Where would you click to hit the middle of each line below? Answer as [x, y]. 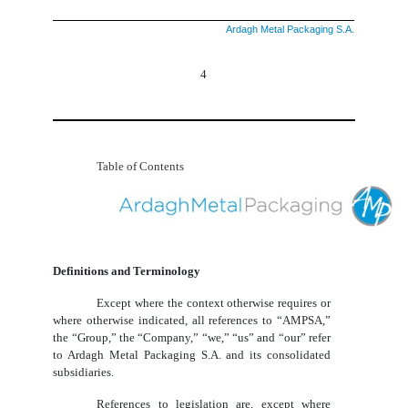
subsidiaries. [84, 372]
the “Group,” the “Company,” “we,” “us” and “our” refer [192, 337]
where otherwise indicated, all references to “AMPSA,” [192, 320]
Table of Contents [141, 167]
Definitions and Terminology [127, 270]
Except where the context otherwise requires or [214, 302]
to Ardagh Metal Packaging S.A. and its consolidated [192, 354]
